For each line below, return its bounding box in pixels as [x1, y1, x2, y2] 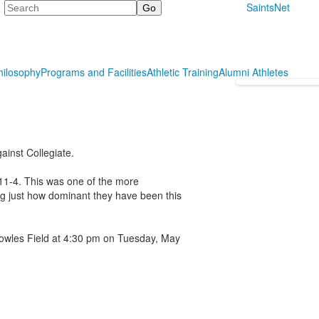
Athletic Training [147, 64, 219, 79]
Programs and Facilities [41, 64, 147, 79]
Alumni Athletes [219, 64, 288, 79]
